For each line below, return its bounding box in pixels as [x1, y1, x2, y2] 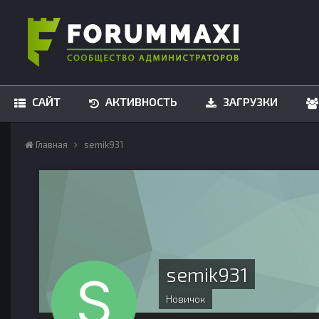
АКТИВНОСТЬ [103, 95, 177, 108]
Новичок [166, 293, 205, 305]
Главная [33, 139, 70, 150]
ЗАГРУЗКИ [220, 95, 278, 108]
